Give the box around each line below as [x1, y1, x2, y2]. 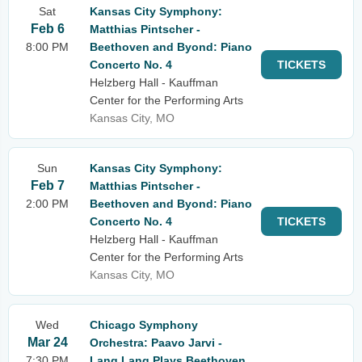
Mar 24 [27, 335, 68, 349]
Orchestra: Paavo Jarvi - [90, 336, 222, 349]
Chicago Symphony [90, 318, 198, 331]
